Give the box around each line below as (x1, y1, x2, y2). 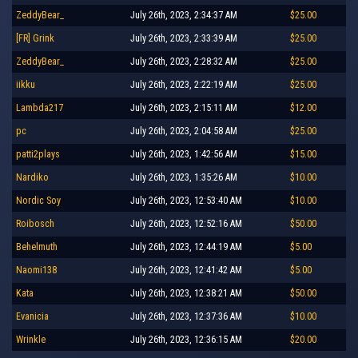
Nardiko (16, 171, 49, 183)
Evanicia (16, 310, 49, 322)
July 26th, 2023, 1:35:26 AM (130, 171, 237, 183)
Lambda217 (16, 101, 63, 113)
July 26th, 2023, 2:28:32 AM (130, 55, 237, 67)
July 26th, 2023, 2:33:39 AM (130, 32, 237, 44)
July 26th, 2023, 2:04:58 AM (130, 125, 237, 137)
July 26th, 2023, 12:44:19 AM (130, 241, 242, 253)
